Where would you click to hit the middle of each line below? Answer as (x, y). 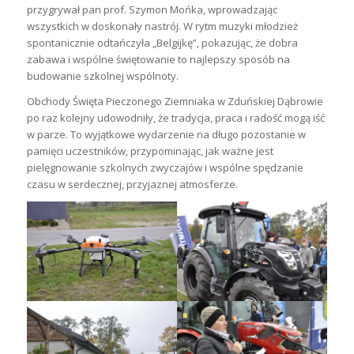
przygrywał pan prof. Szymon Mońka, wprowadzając (152, 9)
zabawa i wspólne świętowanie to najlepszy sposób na (158, 59)
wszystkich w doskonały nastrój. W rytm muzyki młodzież (162, 26)
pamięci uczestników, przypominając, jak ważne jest (150, 151)
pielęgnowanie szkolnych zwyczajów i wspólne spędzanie (165, 167)
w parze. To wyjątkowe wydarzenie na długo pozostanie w (166, 134)
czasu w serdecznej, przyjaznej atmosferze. (132, 184)
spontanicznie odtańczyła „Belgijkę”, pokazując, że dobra (162, 42)
